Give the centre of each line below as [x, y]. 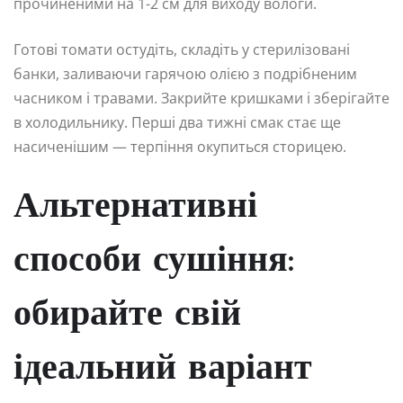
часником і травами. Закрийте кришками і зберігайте [201, 98]
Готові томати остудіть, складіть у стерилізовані [182, 49]
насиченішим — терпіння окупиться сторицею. [180, 146]
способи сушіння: [154, 261]
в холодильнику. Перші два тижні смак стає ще [177, 122]
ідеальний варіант [163, 369]
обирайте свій [127, 315]
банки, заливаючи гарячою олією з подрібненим [185, 73]
